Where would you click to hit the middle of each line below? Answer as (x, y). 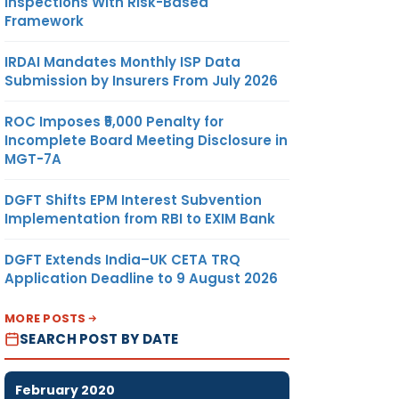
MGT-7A (33, 159)
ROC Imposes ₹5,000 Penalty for (114, 121)
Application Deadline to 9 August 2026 (141, 278)
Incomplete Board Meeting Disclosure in (146, 140)
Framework (44, 20)
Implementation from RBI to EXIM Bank (140, 218)
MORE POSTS (45, 318)
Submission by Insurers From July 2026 (141, 80)
